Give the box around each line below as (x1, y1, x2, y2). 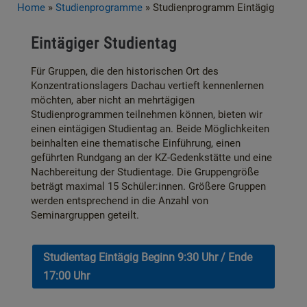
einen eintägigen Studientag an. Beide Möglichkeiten (31, 123, 269, 135)
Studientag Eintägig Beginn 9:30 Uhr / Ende (43, 250, 252, 264)
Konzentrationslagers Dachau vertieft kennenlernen (31, 79, 264, 92)
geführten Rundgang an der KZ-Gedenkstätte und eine (31, 151, 272, 164)
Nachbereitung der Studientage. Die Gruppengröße (31, 166, 259, 178)
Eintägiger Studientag (31, 34, 177, 52)
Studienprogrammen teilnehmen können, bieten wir (31, 108, 262, 121)
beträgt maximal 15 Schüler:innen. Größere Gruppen (31, 180, 266, 193)
